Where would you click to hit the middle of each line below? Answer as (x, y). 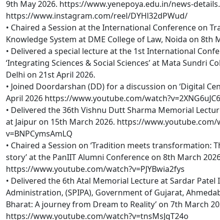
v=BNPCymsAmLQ (39, 133)
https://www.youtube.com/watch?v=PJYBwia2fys (95, 169)
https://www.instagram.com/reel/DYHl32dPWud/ (97, 15)
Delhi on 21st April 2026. (51, 74)
